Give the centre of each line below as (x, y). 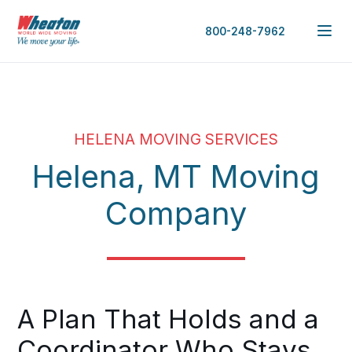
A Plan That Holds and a (169, 319)
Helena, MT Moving (176, 176)
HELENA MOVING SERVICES (176, 139)
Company (176, 213)
